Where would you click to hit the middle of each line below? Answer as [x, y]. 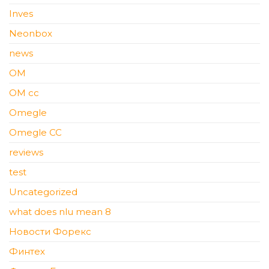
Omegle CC [35, 133]
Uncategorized [43, 192]
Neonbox [31, 34]
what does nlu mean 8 [60, 212]
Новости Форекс [50, 232]
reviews [26, 153]
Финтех [27, 252]
